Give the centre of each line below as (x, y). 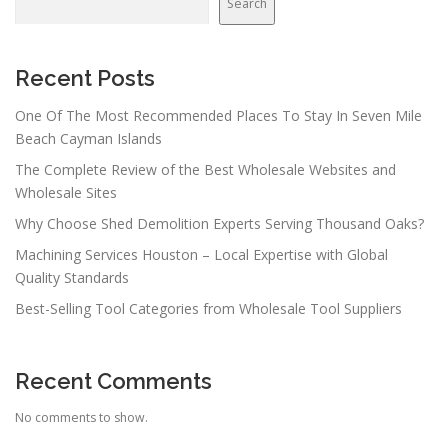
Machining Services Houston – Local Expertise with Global (201, 255)
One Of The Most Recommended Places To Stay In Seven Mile (218, 116)
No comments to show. (81, 417)
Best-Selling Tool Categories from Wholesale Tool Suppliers (208, 309)
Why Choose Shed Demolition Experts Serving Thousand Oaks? (219, 224)
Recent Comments (113, 381)
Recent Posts (85, 78)
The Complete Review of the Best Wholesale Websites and (205, 170)
